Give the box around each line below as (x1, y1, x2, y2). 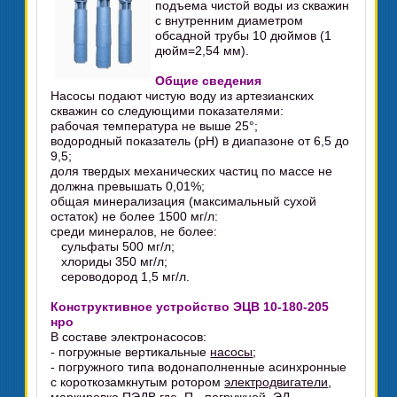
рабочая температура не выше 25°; (51, 119, 259, 133)
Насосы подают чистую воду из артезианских (51, 89, 315, 103)
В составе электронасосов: (51, 330, 207, 344)
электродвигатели (224, 375, 329, 389)
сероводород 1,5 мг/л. (51, 269, 191, 284)
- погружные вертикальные (51, 345, 211, 359)
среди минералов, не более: (51, 224, 218, 238)
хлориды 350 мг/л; (51, 254, 168, 269)
